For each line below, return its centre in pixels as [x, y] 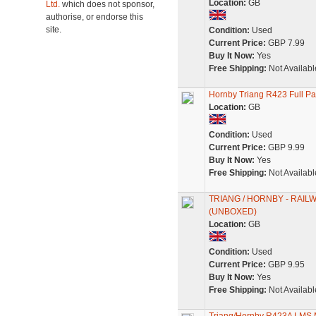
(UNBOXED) [232, 212]
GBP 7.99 [285, 43]
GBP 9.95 [285, 265]
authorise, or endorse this [95, 17]
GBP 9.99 [285, 147]
